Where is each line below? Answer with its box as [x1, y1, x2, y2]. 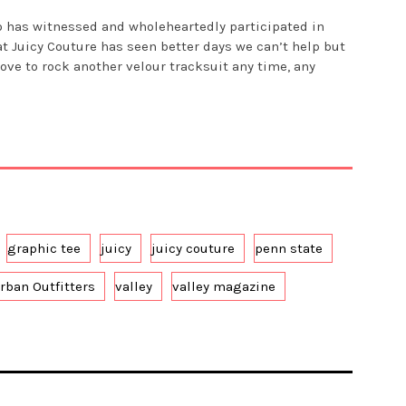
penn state [255, 240, 323, 257]
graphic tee [7, 240, 81, 257]
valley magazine [172, 278, 275, 295]
